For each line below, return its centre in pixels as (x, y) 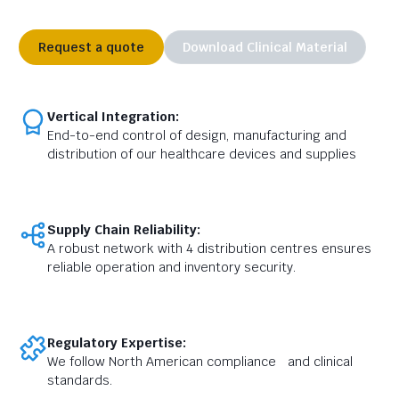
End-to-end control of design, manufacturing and (197, 135)
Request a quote (91, 47)
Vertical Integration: (113, 117)
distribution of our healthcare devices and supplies (202, 154)
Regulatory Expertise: (117, 343)
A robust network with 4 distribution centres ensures (209, 248)
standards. (80, 380)
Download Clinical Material (265, 47)
